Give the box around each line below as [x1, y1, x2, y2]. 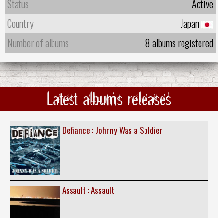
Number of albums [7, 35, 69, 50]
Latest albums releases [47, 87, 171, 110]
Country [7, 16, 34, 31]
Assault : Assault [62, 184, 114, 197]
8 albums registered [145, 35, 213, 50]
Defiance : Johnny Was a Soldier [62, 124, 163, 136]
